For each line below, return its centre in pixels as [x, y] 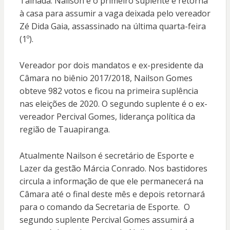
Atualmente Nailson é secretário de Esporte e [107, 156]
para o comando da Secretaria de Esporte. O [104, 207]
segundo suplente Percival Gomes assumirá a [107, 220]
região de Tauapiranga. [64, 130]
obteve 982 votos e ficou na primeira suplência [109, 91]
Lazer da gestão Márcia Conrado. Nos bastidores [113, 169]
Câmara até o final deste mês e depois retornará [112, 194]
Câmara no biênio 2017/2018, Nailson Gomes [106, 78]
